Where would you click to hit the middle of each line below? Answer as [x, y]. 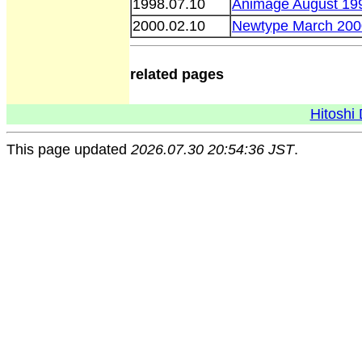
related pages [177, 74]
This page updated [69, 149]
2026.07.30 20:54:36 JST [213, 149]
